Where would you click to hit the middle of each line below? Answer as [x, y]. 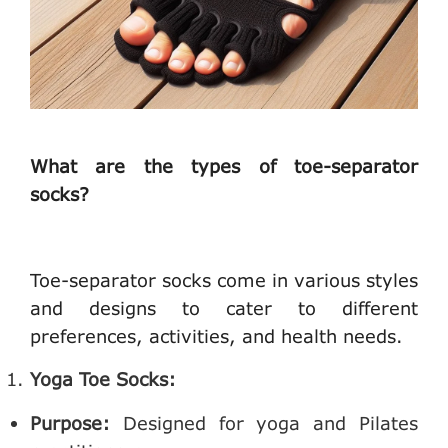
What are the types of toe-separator [224, 166]
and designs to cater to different [224, 308]
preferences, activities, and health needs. [219, 336]
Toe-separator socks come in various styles [224, 280]
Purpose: [70, 423]
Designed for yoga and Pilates [264, 423]
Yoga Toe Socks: [103, 379]
